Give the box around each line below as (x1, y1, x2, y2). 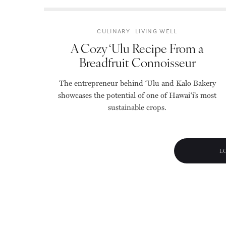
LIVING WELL (135, 27, 178, 35)
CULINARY (97, 27, 131, 35)
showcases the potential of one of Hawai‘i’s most (58, 89, 216, 100)
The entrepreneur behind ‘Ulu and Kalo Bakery (59, 77, 216, 88)
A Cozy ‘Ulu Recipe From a (71, 39, 204, 56)
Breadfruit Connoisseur (79, 53, 196, 71)
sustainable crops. (108, 101, 166, 112)
